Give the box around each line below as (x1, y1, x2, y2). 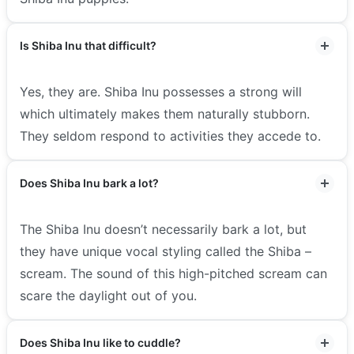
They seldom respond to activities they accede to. (20, 127, 321, 144)
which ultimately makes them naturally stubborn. (20, 105, 310, 122)
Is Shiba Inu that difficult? (20, 38, 156, 52)
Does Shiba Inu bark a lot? (20, 175, 159, 190)
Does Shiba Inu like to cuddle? (20, 335, 181, 349)
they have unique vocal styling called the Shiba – (20, 243, 311, 259)
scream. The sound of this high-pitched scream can (20, 265, 327, 281)
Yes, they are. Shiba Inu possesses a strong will (20, 83, 302, 100)
